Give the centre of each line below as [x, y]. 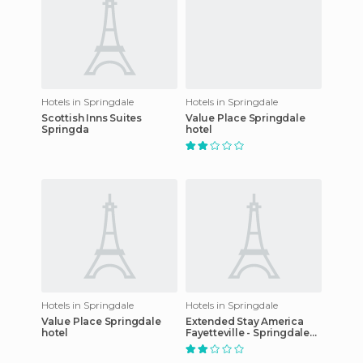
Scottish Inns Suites [92, 117]
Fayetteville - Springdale [248, 332]
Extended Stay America [245, 321]
